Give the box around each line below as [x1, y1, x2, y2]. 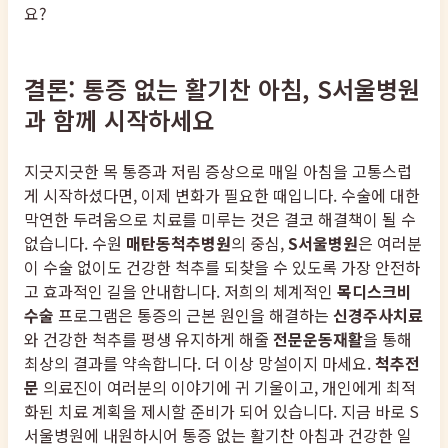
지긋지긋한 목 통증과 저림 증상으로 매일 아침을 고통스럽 [24, 158, 412, 183]
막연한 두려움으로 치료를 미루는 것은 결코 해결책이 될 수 [24, 206, 416, 231]
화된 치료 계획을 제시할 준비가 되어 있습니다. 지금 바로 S [24, 398, 419, 423]
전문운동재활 [273, 326, 363, 351]
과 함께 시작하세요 [24, 101, 214, 137]
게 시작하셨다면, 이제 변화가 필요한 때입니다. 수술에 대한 [24, 182, 420, 207]
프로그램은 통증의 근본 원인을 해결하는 [54, 302, 333, 327]
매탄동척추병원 [126, 230, 231, 255]
